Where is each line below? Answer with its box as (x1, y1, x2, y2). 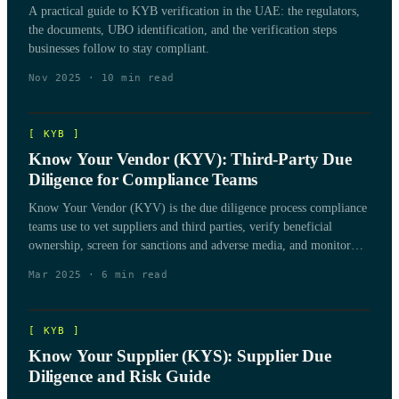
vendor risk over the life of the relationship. (28, 256, 249, 271)
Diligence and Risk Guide (28, 366, 210, 386)
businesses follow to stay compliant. (28, 41, 209, 55)
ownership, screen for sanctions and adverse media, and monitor (28, 238, 351, 252)
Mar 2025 (28, 268, 82, 281)
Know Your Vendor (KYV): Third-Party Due (28, 149, 352, 168)
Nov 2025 (28, 71, 82, 84)
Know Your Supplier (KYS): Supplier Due (28, 346, 331, 365)
